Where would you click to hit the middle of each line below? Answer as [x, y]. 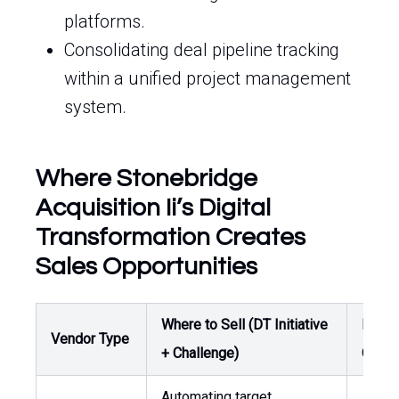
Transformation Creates [171, 237]
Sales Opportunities [147, 267]
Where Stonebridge [147, 179]
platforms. [105, 21]
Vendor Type [90, 339]
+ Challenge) [200, 353]
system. [95, 107]
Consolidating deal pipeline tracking [202, 50]
